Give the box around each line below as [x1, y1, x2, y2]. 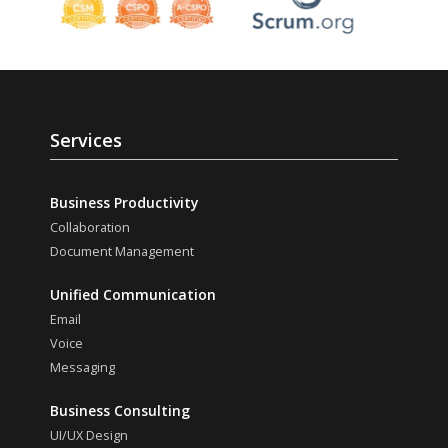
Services [50, 128, 122, 153]
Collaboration [50, 219, 130, 237]
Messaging [50, 359, 115, 377]
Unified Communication [50, 285, 216, 305]
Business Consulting [50, 401, 190, 421]
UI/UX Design [50, 427, 128, 445]
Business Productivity [50, 193, 199, 213]
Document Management [50, 243, 194, 261]
